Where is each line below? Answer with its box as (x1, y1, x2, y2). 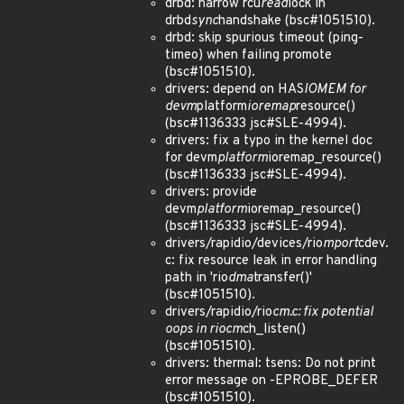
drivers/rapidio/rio (165, 304, 272, 321)
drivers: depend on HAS (165, 81, 304, 98)
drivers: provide (165, 184, 257, 201)
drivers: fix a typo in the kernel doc (165, 133, 372, 150)
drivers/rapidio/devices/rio (165, 235, 323, 252)
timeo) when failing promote (165, 47, 332, 64)
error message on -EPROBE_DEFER (165, 372, 378, 390)
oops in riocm (165, 321, 243, 338)
